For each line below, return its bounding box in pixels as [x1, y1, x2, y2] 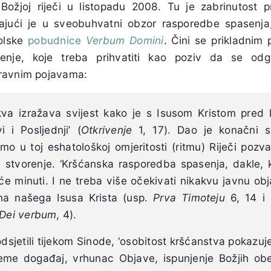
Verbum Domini [86, 33, 164, 47]
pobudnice [28, 33, 82, 47]
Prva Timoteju [153, 191, 225, 204]
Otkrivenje [80, 123, 132, 137]
